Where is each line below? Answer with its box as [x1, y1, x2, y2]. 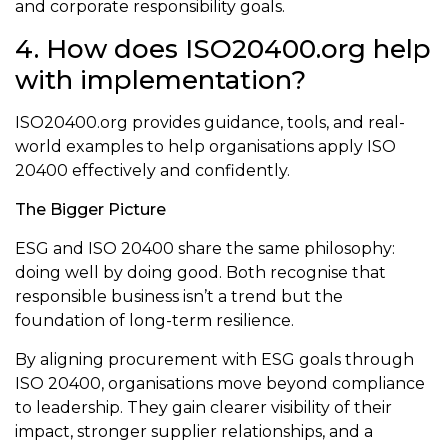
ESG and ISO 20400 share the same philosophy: [15, 239, 395, 259]
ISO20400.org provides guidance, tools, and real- [15, 113, 405, 133]
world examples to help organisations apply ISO [15, 137, 396, 157]
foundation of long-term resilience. [15, 311, 294, 331]
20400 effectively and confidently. [15, 161, 290, 181]
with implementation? [15, 64, 306, 97]
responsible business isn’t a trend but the [15, 287, 343, 307]
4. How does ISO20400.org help [15, 33, 431, 66]
